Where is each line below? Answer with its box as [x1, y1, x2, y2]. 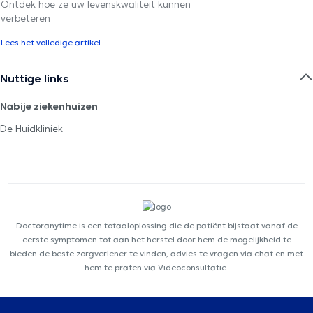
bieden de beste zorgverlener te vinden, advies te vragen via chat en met [10, 247, 303, 259]
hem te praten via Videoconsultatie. [85, 261, 228, 272]
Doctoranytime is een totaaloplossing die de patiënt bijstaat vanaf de [15, 219, 298, 231]
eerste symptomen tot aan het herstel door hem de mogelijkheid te [22, 233, 291, 245]
